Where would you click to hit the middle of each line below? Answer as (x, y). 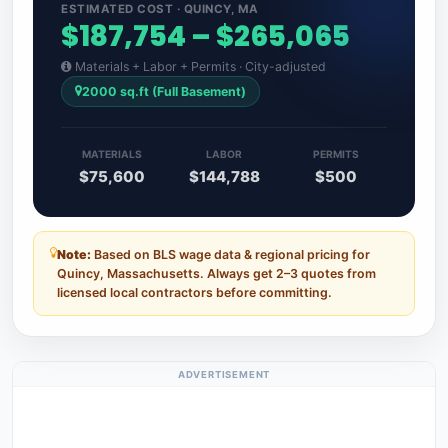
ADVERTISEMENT (224, 374)
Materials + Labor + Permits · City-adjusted (199, 66)
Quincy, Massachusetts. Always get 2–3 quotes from (216, 274)
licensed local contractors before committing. (194, 293)
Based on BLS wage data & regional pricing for (230, 255)
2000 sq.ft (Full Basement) (163, 91)
